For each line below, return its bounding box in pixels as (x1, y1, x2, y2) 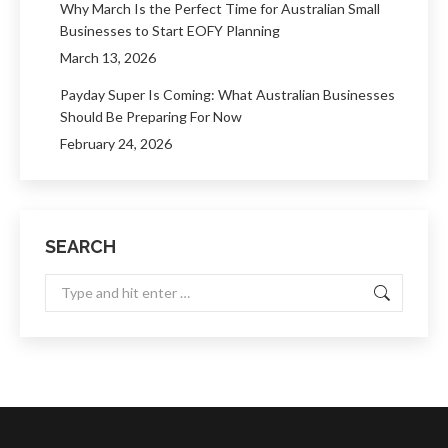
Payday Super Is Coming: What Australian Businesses (60, 86, 395, 103)
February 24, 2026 (60, 135, 172, 152)
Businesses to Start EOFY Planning (60, 22, 280, 39)
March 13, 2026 (60, 49, 156, 66)
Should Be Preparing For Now (60, 108, 242, 125)
